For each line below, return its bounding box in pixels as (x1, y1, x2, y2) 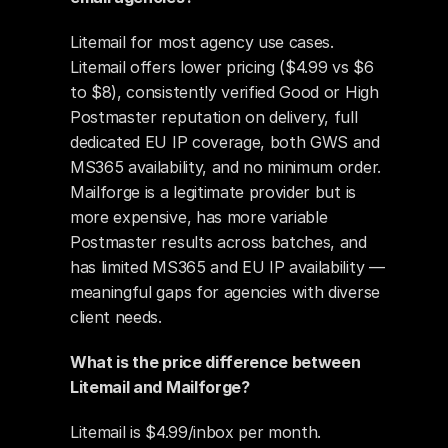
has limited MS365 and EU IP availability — (70, 257, 385, 277)
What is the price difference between (70, 352, 361, 372)
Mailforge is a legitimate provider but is (70, 182, 356, 202)
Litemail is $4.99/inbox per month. (70, 422, 322, 442)
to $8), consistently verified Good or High (70, 82, 379, 102)
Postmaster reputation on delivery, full (70, 107, 358, 127)
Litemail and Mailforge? (70, 377, 250, 397)
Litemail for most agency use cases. (70, 32, 334, 52)
